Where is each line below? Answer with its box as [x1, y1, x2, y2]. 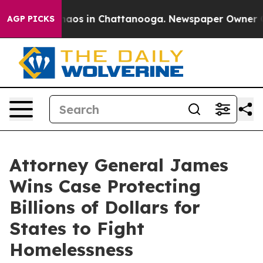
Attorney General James [9, 154, 228, 176]
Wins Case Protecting [9, 175, 201, 197]
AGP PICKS [7, 14, 55, 24]
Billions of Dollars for [9, 196, 200, 218]
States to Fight [9, 217, 144, 240]
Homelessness [9, 238, 133, 261]
